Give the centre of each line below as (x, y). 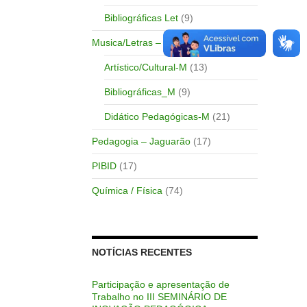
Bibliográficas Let (141, 17)
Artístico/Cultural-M (145, 67)
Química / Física (127, 190)
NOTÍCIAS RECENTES (142, 252)
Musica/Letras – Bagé (139, 42)
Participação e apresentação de (160, 284)
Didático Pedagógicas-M (157, 116)
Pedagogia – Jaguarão (141, 141)
